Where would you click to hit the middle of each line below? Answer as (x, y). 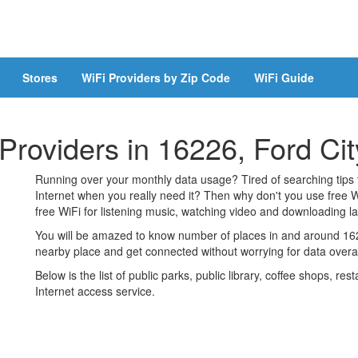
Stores (40, 78)
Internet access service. (95, 291)
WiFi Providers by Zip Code (156, 78)
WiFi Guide (284, 78)
